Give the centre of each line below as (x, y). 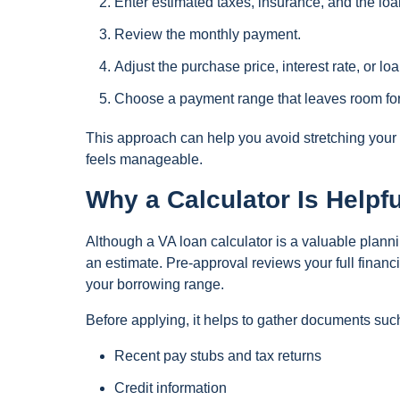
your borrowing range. (155, 284)
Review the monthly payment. (208, 35)
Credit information (171, 387)
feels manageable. (144, 159)
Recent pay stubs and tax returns (218, 355)
